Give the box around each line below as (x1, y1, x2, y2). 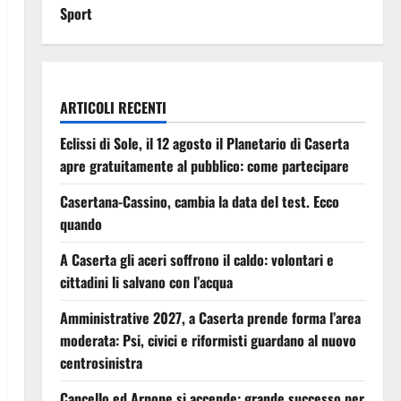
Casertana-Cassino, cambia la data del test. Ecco (59, 191, 339, 212)
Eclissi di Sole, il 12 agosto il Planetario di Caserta (59, 132, 349, 154)
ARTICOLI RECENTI (59, 97, 166, 118)
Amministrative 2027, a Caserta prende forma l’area (59, 307, 361, 328)
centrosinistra (59, 352, 142, 373)
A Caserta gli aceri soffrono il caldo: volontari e (59, 249, 334, 270)
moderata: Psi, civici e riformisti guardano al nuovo (59, 329, 356, 351)
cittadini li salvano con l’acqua (59, 271, 233, 293)
